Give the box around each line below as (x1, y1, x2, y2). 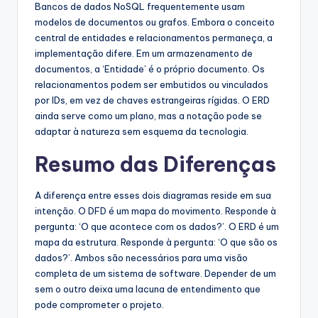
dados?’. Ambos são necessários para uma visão (35, 251, 248, 263)
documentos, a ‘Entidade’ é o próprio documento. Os (35, 62, 265, 75)
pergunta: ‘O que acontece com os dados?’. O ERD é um (35, 220, 279, 232)
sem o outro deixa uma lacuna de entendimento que (35, 283, 261, 295)
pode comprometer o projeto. (35, 298, 164, 310)
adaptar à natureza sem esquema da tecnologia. (35, 125, 248, 137)
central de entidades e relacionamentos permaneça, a (35, 31, 273, 43)
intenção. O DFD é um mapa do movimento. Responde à (35, 204, 276, 216)
